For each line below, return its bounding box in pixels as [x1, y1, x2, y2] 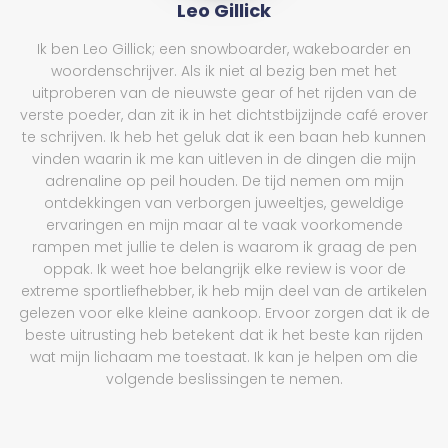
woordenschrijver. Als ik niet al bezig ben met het [51, 60, 397, 81]
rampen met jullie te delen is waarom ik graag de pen [31, 236, 417, 257]
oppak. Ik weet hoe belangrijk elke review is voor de [42, 258, 406, 279]
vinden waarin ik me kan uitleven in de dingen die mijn [32, 148, 416, 169]
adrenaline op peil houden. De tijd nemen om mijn [44, 170, 404, 191]
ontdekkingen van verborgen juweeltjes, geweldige [44, 192, 404, 213]
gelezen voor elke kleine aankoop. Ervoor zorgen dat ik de [18, 302, 430, 323]
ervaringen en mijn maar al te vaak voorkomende [45, 214, 403, 235]
